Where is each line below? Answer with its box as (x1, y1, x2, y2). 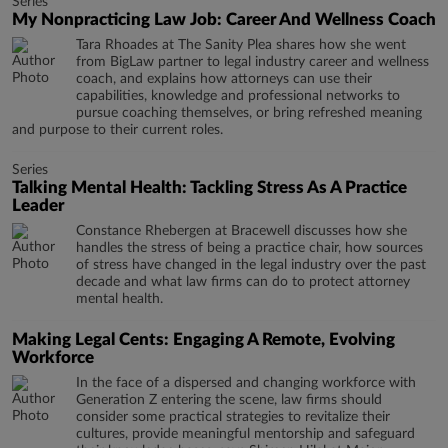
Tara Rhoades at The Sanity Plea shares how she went (76, 38, 406, 52)
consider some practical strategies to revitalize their (76, 410, 390, 424)
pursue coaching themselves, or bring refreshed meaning (76, 106, 422, 120)
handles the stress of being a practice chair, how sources (76, 241, 423, 255)
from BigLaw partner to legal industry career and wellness (76, 55, 429, 69)
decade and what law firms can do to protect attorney (76, 275, 410, 289)
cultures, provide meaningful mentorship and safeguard (76, 427, 415, 441)
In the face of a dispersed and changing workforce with (76, 376, 416, 390)
